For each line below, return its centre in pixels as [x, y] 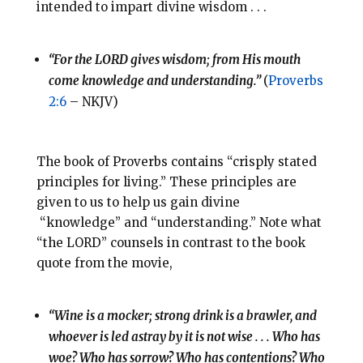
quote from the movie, [104, 263]
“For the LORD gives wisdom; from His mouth [174, 60]
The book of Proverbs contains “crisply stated [176, 162]
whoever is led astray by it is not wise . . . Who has [184, 337]
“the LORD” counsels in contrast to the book [171, 243]
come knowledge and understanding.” [156, 81]
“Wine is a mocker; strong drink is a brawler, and [182, 316]
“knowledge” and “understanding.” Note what [179, 223]
